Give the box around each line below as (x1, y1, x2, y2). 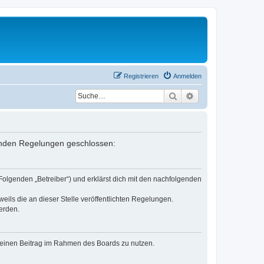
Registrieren (124, 72, 159, 80)
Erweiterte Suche (194, 90, 256, 101)
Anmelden (173, 72, 202, 80)
